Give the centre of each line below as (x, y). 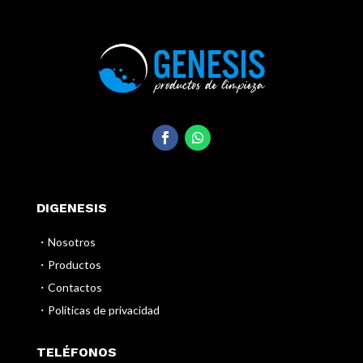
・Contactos (69, 288)
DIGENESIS (71, 208)
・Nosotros (66, 242)
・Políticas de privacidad (98, 310)
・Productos (68, 265)
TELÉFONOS (76, 352)
